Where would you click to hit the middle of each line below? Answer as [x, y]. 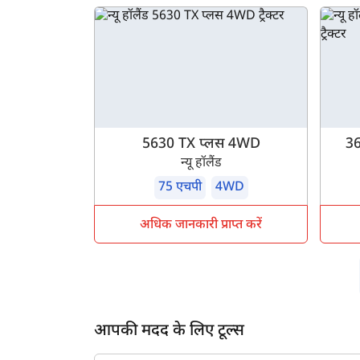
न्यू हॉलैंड [201, 164]
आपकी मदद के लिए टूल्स [169, 331]
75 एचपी [180, 188]
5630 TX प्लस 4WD [201, 145]
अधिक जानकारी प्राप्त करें [201, 226]
